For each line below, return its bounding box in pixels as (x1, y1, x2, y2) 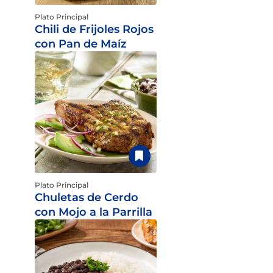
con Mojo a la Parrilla (34, 205, 152, 219)
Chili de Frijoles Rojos (34, 23, 154, 36)
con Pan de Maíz (34, 37, 127, 51)
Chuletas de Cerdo (34, 191, 138, 204)
